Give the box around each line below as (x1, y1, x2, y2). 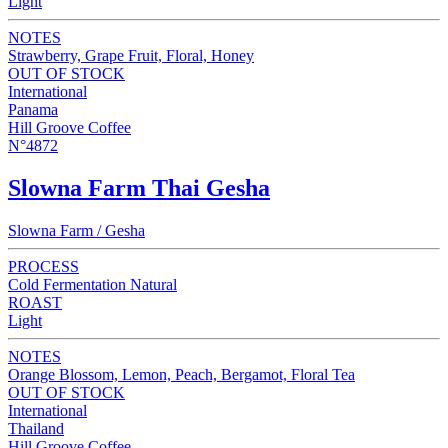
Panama (8, 100, 58, 118)
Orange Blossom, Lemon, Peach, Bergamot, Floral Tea (8, 365, 355, 383)
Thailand (8, 419, 64, 437)
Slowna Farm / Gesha (8, 221, 145, 239)
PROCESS (8, 257, 79, 275)
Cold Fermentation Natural (8, 275, 177, 293)
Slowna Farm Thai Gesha (8, 174, 270, 201)
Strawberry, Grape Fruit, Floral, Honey (8, 46, 254, 64)
